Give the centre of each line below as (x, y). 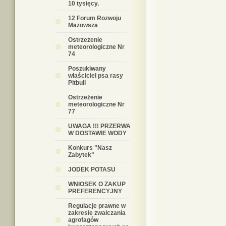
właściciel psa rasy (96, 76)
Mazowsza (83, 25)
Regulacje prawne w (97, 206)
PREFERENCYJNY (95, 191)
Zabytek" (81, 155)
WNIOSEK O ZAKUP (97, 184)
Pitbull (77, 83)
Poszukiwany (87, 69)
